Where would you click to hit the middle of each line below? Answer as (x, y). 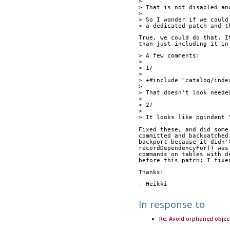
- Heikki (153, 184)
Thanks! (151, 172)
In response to (171, 204)
